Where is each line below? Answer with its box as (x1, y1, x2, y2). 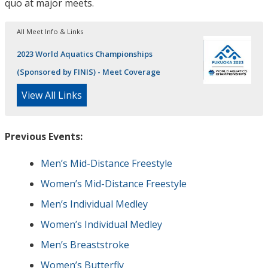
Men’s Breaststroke (41, 237, 129, 251)
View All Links (22, 88, 82, 102)
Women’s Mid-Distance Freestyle (41, 176, 187, 190)
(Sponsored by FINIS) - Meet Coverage (17, 66, 160, 77)
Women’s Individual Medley (41, 217, 162, 231)
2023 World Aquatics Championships (17, 48, 153, 59)
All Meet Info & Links (17, 26, 83, 36)
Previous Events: (5, 129, 83, 143)
